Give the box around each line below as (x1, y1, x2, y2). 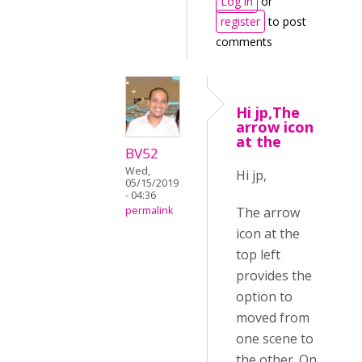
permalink (125, 204, 173, 218)
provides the (236, 267, 312, 284)
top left (236, 246, 280, 263)
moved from (236, 309, 309, 326)
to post (265, 14, 306, 29)
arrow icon (236, 117, 314, 137)
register (221, 14, 260, 29)
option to (236, 288, 293, 305)
